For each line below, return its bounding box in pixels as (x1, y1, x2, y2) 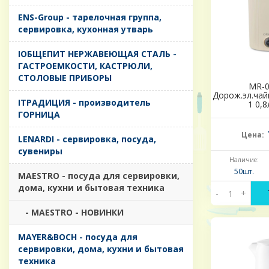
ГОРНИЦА (18, 109, 60, 121)
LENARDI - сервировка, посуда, (18, 133, 156, 145)
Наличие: (229, 156, 259, 165)
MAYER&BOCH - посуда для (18, 231, 138, 243)
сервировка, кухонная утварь (18, 23, 153, 35)
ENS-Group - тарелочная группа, (18, 11, 162, 23)
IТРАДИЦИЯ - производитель (18, 97, 151, 109)
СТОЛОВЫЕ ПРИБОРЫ (18, 72, 112, 84)
